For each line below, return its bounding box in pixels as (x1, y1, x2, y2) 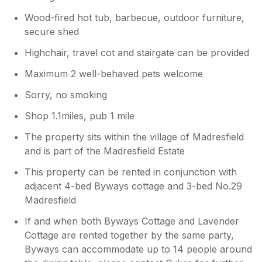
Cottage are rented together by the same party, (25, 229, 235, 241)
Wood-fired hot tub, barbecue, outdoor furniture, (25, 11, 245, 23)
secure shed (25, 25, 80, 37)
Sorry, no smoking (25, 88, 108, 101)
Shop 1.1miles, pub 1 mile (25, 109, 135, 122)
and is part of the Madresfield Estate (25, 144, 185, 157)
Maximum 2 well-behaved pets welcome (25, 67, 204, 80)
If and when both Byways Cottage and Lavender (25, 215, 240, 227)
